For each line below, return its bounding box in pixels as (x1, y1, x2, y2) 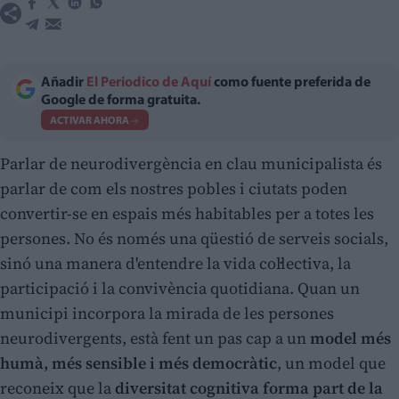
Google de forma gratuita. (41, 94, 200, 109)
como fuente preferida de (211, 76, 370, 91)
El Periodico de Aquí (86, 76, 211, 91)
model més (310, 327, 391, 350)
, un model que (277, 352, 386, 375)
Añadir (41, 76, 86, 91)
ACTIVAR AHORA (50, 115, 129, 126)
